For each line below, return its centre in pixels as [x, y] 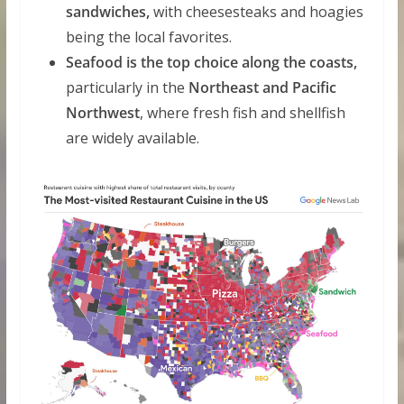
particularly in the [127, 87]
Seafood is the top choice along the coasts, [211, 62]
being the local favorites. [148, 37]
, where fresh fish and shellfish [242, 112]
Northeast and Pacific [262, 87]
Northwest [102, 112]
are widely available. [132, 138]
